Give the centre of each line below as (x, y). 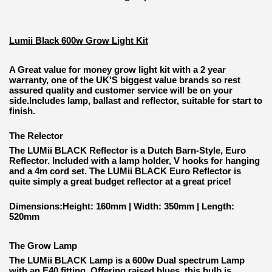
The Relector (36, 136)
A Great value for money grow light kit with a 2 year (117, 70)
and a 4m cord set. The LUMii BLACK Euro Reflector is (125, 171)
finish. (22, 111)
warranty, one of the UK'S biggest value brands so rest (125, 80)
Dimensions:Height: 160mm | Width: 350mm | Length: (122, 206)
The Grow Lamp (43, 246)
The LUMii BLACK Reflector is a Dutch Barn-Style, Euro (127, 151)
